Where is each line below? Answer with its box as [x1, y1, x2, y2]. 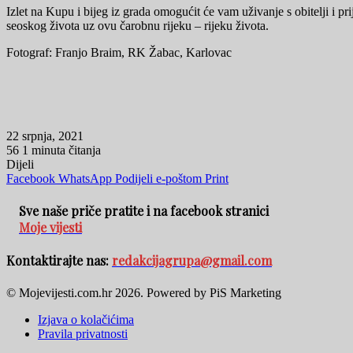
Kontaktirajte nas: [6, 252, 112, 269]
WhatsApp [58, 171, 112, 185]
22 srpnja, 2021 [6, 128, 84, 143]
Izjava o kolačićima [38, 312, 134, 326]
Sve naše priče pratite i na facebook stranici [19, 203, 269, 220]
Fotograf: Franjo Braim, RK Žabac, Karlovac [6, 45, 232, 59]
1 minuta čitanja [22, 143, 101, 157]
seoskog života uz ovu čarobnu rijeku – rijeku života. [6, 18, 269, 32]
